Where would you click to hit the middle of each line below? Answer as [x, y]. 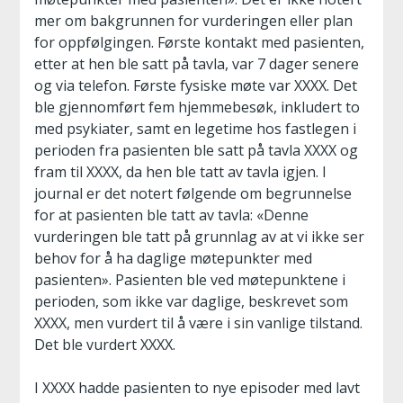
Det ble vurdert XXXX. [105, 345]
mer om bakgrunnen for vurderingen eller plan [193, 21]
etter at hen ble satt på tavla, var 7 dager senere [197, 64]
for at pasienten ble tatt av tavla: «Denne [171, 215]
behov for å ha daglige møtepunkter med [173, 258]
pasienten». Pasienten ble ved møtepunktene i [190, 280]
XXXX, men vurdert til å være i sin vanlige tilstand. [198, 323]
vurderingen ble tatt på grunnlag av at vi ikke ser [199, 237]
